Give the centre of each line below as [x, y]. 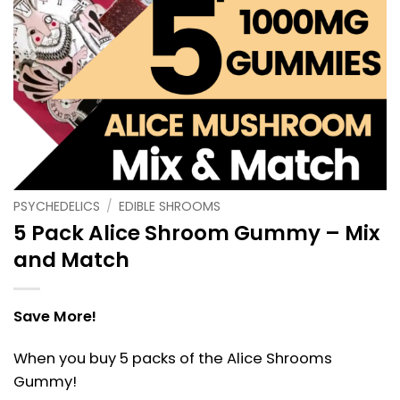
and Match [71, 259]
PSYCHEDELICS [57, 206]
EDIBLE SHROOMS [170, 206]
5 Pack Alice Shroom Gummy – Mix [196, 233]
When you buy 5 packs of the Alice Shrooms [173, 359]
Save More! [55, 316]
